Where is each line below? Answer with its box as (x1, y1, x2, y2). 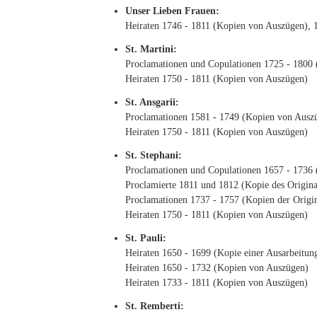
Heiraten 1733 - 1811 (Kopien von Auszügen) (125, 277, 308, 288)
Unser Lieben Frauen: (125, 6, 219, 16)
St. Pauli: (125, 233, 166, 243)
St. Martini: (125, 44, 177, 54)
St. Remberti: (125, 301, 184, 311)
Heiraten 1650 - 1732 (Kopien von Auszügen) (125, 263, 309, 273)
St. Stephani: (125, 150, 182, 161)
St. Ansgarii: (125, 97, 179, 108)
